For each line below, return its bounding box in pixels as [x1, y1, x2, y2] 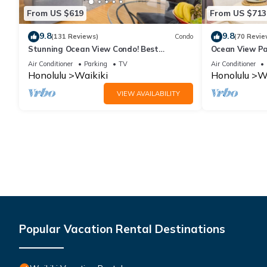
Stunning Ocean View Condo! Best [28, 44, 159, 54]
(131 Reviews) [51, 32, 98, 41]
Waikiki [74, 69, 108, 81]
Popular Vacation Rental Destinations [19, 221, 225, 236]
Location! [28, 54, 63, 64]
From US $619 [27, 8, 83, 19]
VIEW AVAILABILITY [116, 89, 180, 98]
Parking [84, 59, 107, 68]
